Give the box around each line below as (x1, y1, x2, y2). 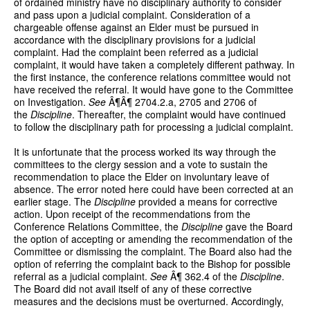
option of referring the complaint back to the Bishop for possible (14, 256, 291, 271)
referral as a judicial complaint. (14, 268, 150, 283)
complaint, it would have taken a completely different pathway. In (14, 57, 295, 71)
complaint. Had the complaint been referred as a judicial (14, 44, 258, 59)
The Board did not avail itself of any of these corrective (14, 281, 252, 295)
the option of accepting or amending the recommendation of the (14, 231, 293, 246)
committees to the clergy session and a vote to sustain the (14, 156, 268, 171)
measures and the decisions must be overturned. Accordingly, (14, 293, 284, 308)
